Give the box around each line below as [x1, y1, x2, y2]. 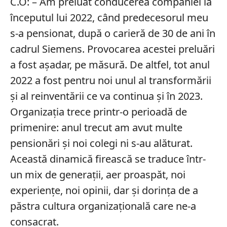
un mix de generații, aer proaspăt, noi [10, 167, 185, 181]
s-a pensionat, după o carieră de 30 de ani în [10, 26, 215, 40]
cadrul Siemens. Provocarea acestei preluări [10, 42, 215, 56]
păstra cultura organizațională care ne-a [10, 199, 196, 213]
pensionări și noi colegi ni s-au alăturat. [10, 136, 193, 150]
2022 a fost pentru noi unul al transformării [10, 73, 211, 87]
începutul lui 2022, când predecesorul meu [10, 10, 208, 24]
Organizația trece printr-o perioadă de [10, 104, 187, 119]
